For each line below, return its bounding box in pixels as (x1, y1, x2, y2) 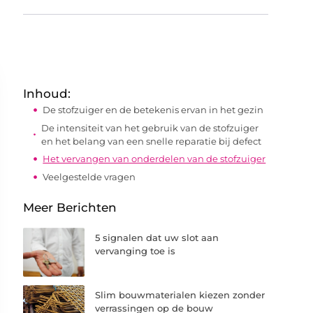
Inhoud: (23, 87, 71, 101)
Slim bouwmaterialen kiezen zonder (95, 289, 265, 301)
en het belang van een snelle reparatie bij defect (41, 135, 261, 147)
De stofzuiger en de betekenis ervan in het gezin (43, 104, 264, 115)
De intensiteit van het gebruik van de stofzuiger (41, 122, 259, 133)
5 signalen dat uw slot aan (95, 232, 219, 243)
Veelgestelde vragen (43, 170, 136, 182)
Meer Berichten (23, 201, 117, 214)
